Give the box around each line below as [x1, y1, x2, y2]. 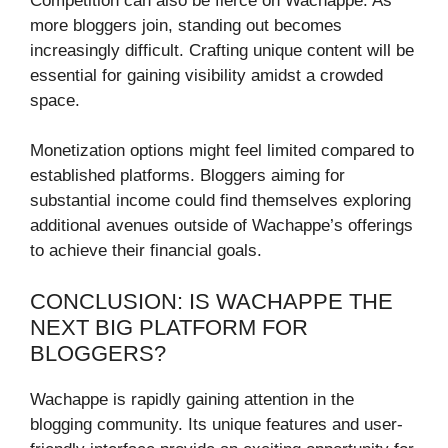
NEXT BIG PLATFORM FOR [30, 314, 308, 340]
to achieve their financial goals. [30, 241, 262, 261]
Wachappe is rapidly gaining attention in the [30, 389, 354, 409]
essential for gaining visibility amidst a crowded [30, 65, 383, 85]
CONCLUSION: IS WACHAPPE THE [30, 288, 393, 314]
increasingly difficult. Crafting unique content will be [30, 40, 414, 60]
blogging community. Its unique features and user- [30, 414, 403, 434]
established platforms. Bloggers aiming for [30, 166, 345, 186]
